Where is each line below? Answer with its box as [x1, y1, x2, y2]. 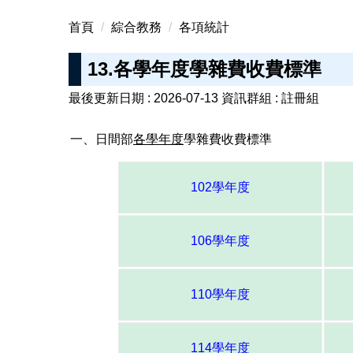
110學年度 [190, 288, 250, 302]
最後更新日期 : [69, 91, 154, 106]
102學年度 [190, 180, 250, 195]
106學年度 [190, 234, 250, 248]
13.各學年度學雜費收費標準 [87, 58, 321, 80]
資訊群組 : [221, 91, 281, 106]
